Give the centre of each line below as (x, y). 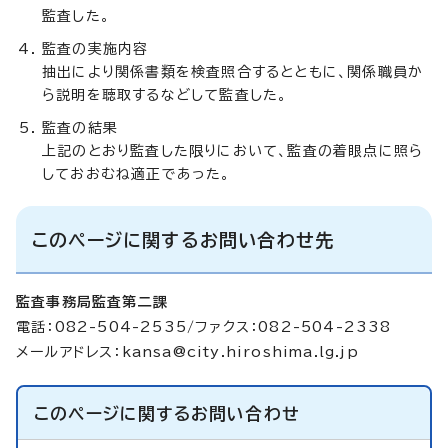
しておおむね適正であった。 (136, 173)
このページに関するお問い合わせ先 (183, 239)
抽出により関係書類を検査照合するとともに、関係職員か (233, 71)
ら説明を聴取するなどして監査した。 (165, 94)
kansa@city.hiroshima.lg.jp (240, 351)
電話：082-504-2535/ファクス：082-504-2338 (204, 326)
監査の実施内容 (95, 48)
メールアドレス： (69, 351)
